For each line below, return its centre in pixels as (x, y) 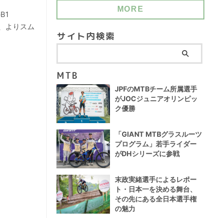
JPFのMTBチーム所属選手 (156, 89)
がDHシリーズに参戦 (147, 153)
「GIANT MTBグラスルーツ (158, 134)
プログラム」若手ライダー (156, 144)
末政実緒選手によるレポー (156, 179)
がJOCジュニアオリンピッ (156, 98)
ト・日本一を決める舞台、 (156, 189)
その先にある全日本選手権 (156, 199)
